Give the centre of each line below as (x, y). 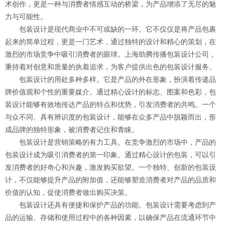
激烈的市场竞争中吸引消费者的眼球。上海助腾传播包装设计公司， (110, 54)
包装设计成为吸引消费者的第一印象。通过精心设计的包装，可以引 (110, 155)
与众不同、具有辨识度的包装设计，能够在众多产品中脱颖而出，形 (110, 117)
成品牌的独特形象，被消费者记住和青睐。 (72, 130)
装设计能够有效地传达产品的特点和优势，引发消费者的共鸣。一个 (110, 104)
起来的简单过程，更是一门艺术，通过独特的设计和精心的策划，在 (110, 42)
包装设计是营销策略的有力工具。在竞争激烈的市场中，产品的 (110, 142)
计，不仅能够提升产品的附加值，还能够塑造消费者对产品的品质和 (110, 180)
